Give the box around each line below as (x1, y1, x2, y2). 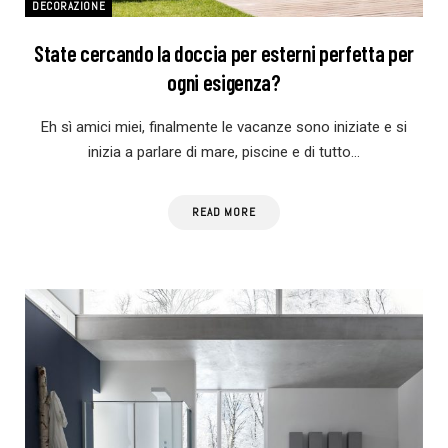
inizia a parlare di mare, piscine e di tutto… (88, 142, 360, 161)
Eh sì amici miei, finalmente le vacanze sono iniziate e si (41, 117, 407, 136)
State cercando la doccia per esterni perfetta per (34, 39, 414, 66)
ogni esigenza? (167, 68, 281, 95)
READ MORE (192, 204, 256, 219)
